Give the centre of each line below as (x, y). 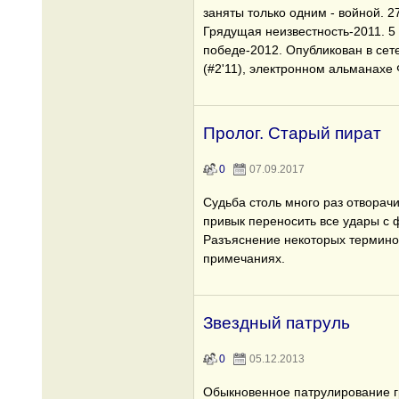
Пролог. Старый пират (292, 133)
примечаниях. (244, 258)
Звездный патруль (277, 323)
